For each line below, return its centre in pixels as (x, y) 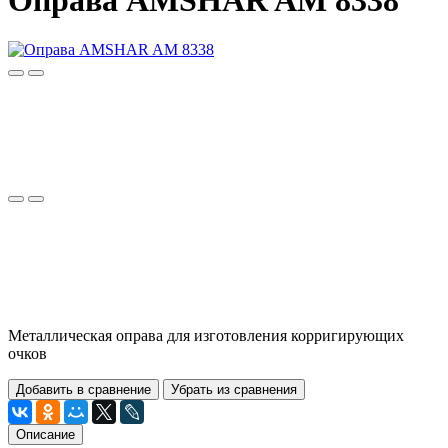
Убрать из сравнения (234, 389)
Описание (45, 434)
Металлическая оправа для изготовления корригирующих (206, 335)
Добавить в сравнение (83, 389)
